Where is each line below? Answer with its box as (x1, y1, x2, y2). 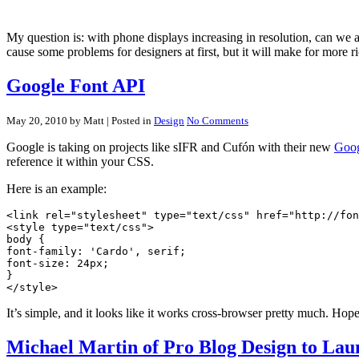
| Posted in (104, 114, 154, 127)
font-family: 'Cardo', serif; (6, 244, 186, 257)
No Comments (187, 114, 248, 127)
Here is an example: (6, 181, 107, 196)
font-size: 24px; (6, 256, 109, 269)
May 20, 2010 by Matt (6, 114, 104, 127)
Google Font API (6, 75, 145, 96)
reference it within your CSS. (6, 154, 154, 168)
